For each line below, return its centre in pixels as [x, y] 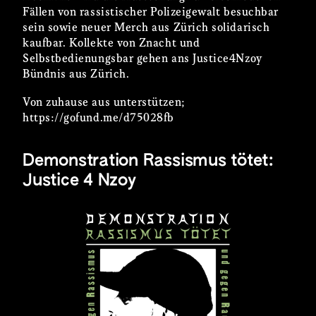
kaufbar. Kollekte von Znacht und [111, 43]
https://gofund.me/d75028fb [98, 118]
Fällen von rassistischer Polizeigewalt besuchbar [151, 12]
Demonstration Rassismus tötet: [148, 161]
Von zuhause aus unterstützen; [104, 102]
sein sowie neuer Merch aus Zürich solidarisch [146, 28]
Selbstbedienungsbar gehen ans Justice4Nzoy [142, 59]
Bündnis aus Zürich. [76, 74]
